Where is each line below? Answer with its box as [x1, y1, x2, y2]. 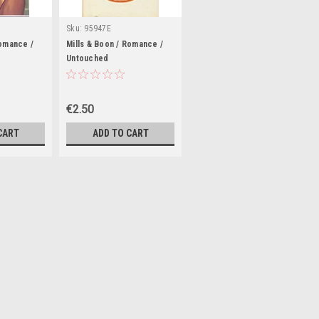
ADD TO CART [92, 127, 149, 140]
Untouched [66, 53, 109, 64]
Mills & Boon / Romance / [66, 39, 163, 50]
